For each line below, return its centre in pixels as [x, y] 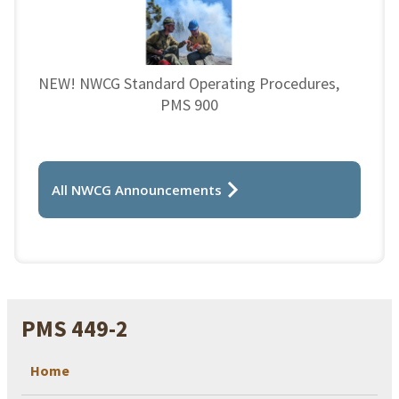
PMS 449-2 [75, 329]
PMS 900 [189, 104]
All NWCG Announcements [137, 189]
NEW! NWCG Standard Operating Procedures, [189, 83]
